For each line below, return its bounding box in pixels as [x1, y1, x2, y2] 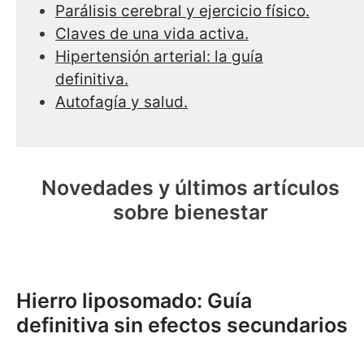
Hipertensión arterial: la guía [55, 46, 263, 66]
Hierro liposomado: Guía [16, 288, 252, 313]
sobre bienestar [112, 200, 268, 224]
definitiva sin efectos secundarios [16, 313, 348, 337]
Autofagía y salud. [55, 92, 188, 111]
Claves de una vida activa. [55, 24, 249, 43]
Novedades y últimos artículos [41, 175, 340, 200]
